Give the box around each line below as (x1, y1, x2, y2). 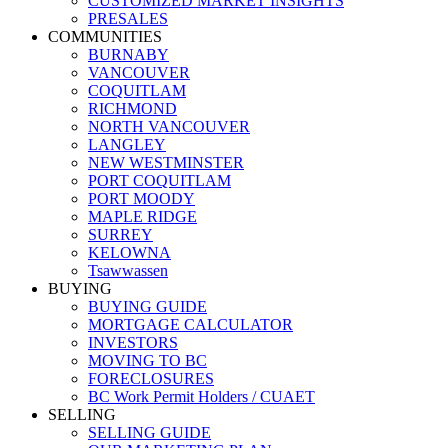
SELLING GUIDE (88, 424, 211, 441)
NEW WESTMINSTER (88, 154, 244, 171)
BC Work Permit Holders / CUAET (88, 388, 315, 405)
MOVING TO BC (88, 352, 207, 369)
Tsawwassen (88, 262, 168, 279)
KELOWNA (88, 244, 171, 261)
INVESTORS (88, 334, 178, 351)
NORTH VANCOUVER (88, 118, 250, 135)
